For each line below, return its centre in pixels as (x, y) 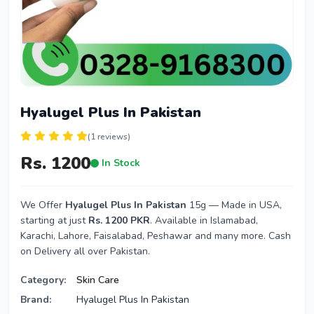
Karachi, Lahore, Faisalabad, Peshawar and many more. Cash (156, 236)
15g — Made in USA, (234, 205)
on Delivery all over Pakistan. (85, 251)
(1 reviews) (109, 137)
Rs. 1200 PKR (119, 220)
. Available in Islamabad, (204, 220)
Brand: (36, 300)
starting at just (54, 220)
